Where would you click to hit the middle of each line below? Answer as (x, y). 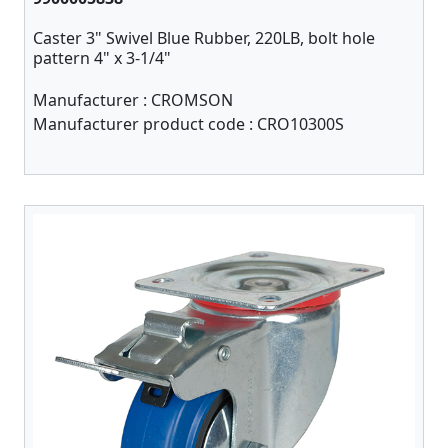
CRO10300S (300, 124)
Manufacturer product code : (145, 124)
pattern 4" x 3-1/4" (102, 58)
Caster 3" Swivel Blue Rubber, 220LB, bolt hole (204, 38)
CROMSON (192, 100)
